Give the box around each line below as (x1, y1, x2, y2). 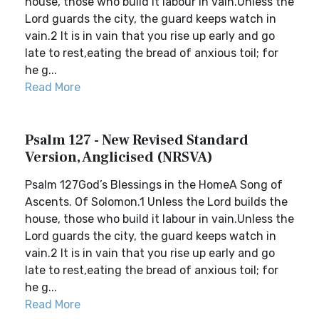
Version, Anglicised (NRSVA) (25, 148, 213, 167)
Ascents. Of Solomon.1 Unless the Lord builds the (25, 195, 288, 209)
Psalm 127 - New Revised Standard (25, 131, 249, 150)
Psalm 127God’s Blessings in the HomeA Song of (25, 178, 283, 192)
